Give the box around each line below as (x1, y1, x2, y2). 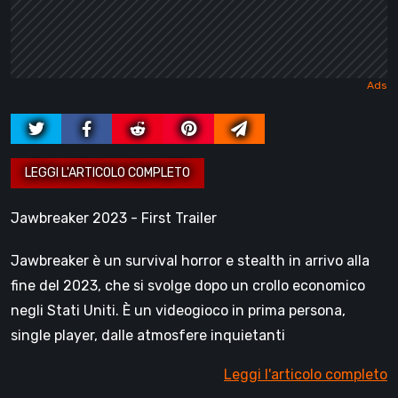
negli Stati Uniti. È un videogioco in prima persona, (11, 302, 346, 320)
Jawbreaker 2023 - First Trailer (11, 210, 217, 227)
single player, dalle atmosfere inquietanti (11, 327, 285, 345)
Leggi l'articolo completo (224, 366, 387, 384)
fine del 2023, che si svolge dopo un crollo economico (11, 277, 365, 295)
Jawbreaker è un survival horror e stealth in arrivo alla (11, 252, 370, 270)
